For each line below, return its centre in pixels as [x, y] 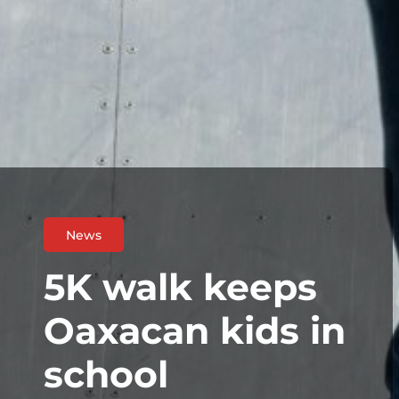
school [106, 374]
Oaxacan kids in [195, 330]
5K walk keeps [180, 286]
